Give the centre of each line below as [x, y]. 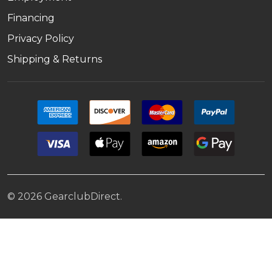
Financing [31, 18]
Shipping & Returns [55, 59]
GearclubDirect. [82, 196]
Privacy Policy [41, 38]
